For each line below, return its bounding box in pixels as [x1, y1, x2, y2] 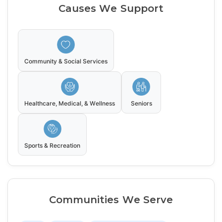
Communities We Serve [49, 194, 173, 206]
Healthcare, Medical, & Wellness [24, 100, 115, 108]
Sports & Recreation [24, 142, 81, 150]
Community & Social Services [24, 57, 108, 65]
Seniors [130, 100, 152, 108]
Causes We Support [58, 2, 164, 15]
